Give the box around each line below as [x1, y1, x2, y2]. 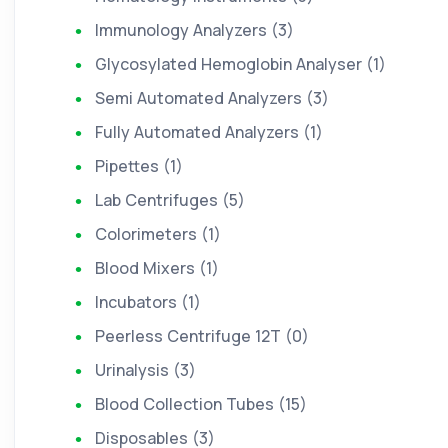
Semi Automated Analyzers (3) [95, 87, 329, 109]
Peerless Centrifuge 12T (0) [95, 325, 309, 347]
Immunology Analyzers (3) [95, 19, 294, 41]
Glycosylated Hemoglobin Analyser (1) [95, 53, 386, 75]
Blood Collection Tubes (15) [95, 393, 307, 415]
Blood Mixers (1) [95, 257, 219, 279]
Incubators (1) [95, 291, 201, 313]
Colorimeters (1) [95, 223, 221, 245]
